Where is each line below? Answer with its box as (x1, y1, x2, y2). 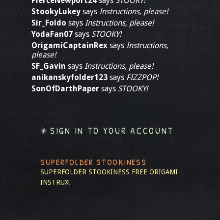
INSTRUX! (40, 178, 70, 186)
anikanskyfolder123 (31, 73, 108, 82)
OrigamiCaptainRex (31, 41, 108, 50)
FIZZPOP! (126, 73, 158, 82)
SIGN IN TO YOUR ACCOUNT (50, 125, 174, 137)
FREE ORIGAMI (132, 168, 178, 176)
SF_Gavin (31, 61, 66, 71)
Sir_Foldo (31, 18, 66, 27)
